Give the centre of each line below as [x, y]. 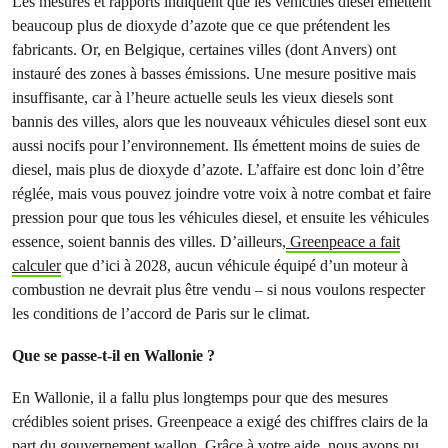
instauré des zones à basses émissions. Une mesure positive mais [214, 73]
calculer [36, 265]
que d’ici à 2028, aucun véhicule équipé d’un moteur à [234, 265]
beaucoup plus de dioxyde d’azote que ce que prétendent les [201, 25]
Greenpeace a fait [343, 241]
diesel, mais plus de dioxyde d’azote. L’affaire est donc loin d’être [218, 169]
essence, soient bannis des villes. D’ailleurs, [149, 241]
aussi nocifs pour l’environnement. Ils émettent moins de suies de [216, 145]
